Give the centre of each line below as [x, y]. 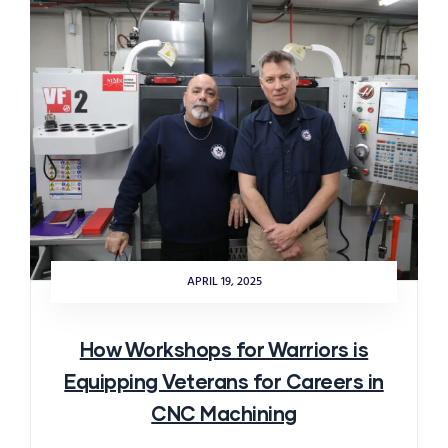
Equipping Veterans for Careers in [224, 380]
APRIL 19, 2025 [224, 281]
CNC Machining [224, 412]
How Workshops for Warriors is [224, 348]
